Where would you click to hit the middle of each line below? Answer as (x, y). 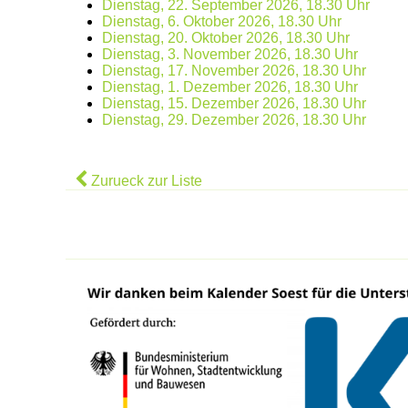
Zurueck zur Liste (145, 180)
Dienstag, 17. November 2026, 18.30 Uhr (234, 70)
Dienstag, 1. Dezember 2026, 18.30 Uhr (230, 87)
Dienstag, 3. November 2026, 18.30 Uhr (230, 54)
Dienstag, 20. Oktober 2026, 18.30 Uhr (226, 37)
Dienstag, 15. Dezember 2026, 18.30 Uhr (234, 103)
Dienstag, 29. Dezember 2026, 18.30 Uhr (234, 119)
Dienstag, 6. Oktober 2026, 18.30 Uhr (222, 21)
